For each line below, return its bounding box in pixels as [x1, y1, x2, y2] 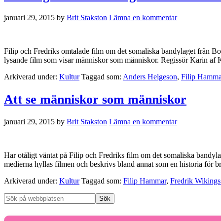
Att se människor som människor [4, 92, 186, 107]
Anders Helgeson [123, 73, 177, 81]
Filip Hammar [123, 177, 166, 185]
